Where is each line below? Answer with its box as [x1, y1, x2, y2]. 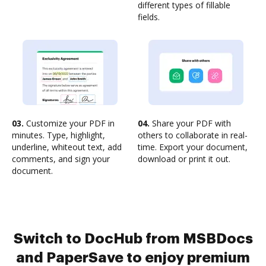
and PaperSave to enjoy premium [16, 251, 250, 265]
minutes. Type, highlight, [12, 129, 105, 141]
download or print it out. [138, 153, 230, 164]
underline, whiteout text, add [12, 141, 122, 153]
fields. [138, 11, 160, 23]
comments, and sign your [12, 153, 110, 164]
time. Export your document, [138, 141, 248, 153]
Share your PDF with [150, 118, 231, 129]
